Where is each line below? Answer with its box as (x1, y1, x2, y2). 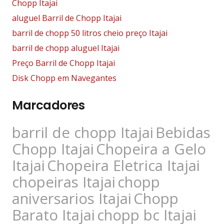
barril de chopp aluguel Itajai (12, 42, 119, 54)
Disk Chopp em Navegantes (12, 72, 116, 84)
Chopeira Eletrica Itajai (47, 155, 200, 176)
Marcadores (12, 97, 85, 114)
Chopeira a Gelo (96, 139, 206, 159)
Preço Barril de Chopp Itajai (12, 57, 115, 69)
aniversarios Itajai (12, 188, 131, 209)
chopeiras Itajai (12, 172, 115, 192)
